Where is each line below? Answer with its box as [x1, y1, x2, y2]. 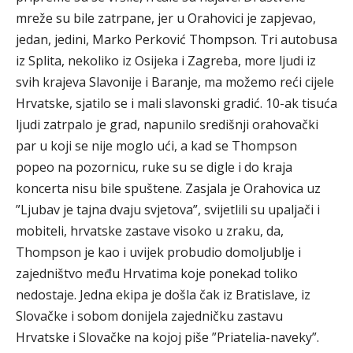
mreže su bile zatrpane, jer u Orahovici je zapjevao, [16, 9, 316, 28]
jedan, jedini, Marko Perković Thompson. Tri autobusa [16, 31, 337, 49]
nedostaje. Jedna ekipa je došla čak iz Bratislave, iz [16, 286, 310, 304]
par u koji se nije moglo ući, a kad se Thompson [16, 137, 297, 155]
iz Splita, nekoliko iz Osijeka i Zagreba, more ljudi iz [16, 52, 316, 70]
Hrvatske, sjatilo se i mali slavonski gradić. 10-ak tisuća [16, 95, 337, 113]
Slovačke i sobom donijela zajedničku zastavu [16, 307, 283, 325]
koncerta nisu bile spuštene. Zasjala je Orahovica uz [16, 180, 321, 198]
